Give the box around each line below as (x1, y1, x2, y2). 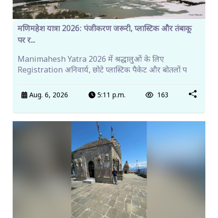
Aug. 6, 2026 (27, 91, 69, 100)
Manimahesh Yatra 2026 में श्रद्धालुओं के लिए (18, 55, 164, 66)
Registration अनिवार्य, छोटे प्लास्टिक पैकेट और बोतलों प (18, 66, 187, 76)
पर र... (18, 36, 35, 47)
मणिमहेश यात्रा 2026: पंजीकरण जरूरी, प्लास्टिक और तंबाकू (18, 24, 192, 35)
